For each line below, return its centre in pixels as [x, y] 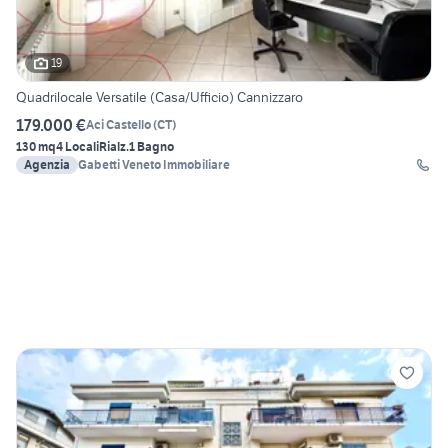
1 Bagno [151, 146]
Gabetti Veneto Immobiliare [154, 164]
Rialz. [114, 146]
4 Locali [77, 146]
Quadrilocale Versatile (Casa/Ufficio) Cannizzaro [159, 96]
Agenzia [47, 164]
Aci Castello [118, 125]
